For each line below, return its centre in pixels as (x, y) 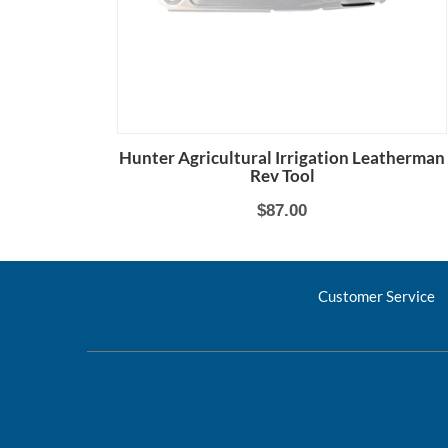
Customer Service (376, 295)
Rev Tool (282, 176)
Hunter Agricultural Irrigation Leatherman (282, 158)
